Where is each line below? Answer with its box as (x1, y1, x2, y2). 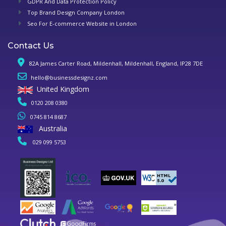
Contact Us (8, 41, 54, 51)
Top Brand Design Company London (27, 9, 125, 17)
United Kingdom (37, 84, 89, 94)
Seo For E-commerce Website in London (27, 20, 137, 28)
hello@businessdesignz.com (29, 74, 107, 82)
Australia (39, 124, 67, 134)
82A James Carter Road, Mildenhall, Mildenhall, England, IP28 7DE (29, 60, 203, 68)
